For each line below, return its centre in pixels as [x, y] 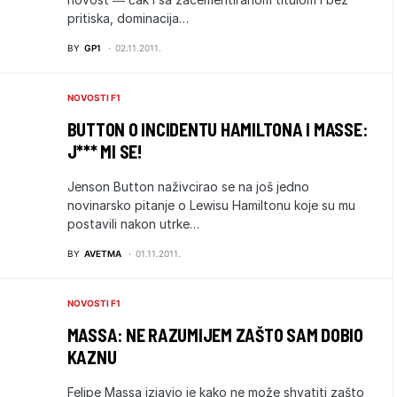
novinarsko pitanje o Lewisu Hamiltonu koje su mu [211, 205]
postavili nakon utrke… [133, 224]
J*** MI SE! [105, 152]
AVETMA [102, 253]
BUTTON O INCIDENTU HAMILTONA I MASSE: [217, 129]
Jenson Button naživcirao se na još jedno [188, 187]
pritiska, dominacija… [128, 18]
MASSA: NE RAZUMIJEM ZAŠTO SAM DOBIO [215, 335]
